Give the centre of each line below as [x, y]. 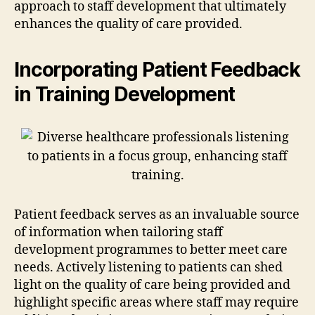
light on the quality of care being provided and [152, 285]
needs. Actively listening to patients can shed [148, 267]
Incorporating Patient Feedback [157, 69]
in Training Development [125, 94]
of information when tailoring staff [118, 232]
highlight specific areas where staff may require [156, 302]
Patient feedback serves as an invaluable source [157, 214]
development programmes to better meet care [151, 250]
